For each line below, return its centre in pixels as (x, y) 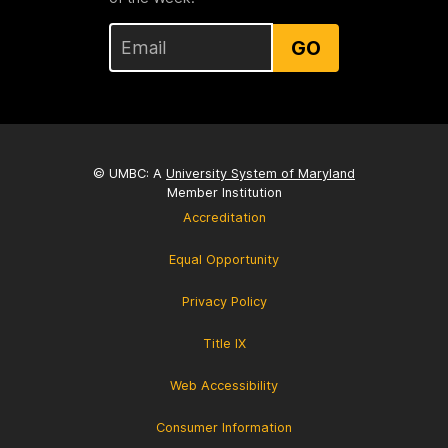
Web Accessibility (224, 385)
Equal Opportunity (224, 259)
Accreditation (224, 217)
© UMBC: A (129, 173)
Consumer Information (224, 427)
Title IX (224, 343)
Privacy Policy (224, 301)
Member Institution (224, 192)
